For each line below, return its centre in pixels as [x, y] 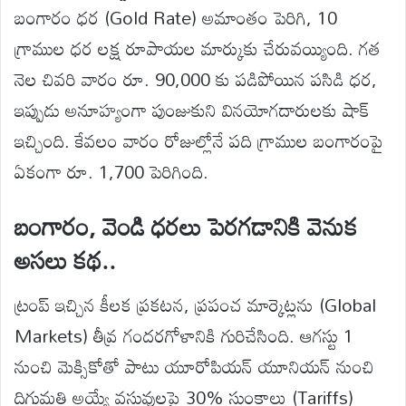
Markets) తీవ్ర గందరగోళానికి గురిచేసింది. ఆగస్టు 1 [184, 335]
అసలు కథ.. [65, 260]
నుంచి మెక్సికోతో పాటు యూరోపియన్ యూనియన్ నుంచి [194, 366]
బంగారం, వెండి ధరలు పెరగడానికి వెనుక [186, 227]
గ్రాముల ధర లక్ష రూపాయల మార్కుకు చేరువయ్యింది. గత [198, 48]
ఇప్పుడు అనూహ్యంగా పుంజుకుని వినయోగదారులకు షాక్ [192, 110]
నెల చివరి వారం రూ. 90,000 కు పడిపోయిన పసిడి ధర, [196, 79]
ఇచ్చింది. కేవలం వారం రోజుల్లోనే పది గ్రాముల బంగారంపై [199, 141]
